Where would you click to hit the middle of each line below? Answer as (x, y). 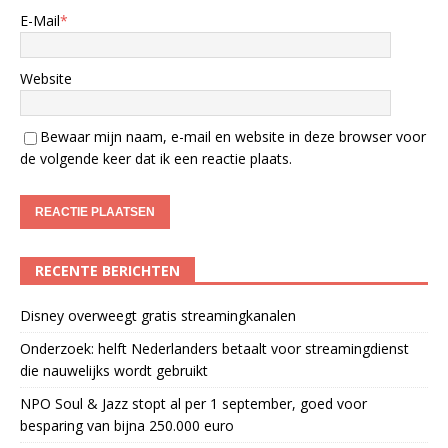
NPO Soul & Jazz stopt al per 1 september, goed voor (193, 404)
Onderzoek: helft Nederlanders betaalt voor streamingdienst (214, 349)
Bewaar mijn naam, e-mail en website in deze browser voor (233, 137)
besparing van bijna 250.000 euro (127, 426)
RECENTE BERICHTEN (107, 271)
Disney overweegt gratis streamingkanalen (158, 316)
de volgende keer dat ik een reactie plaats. (156, 159)
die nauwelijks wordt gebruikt (114, 371)
